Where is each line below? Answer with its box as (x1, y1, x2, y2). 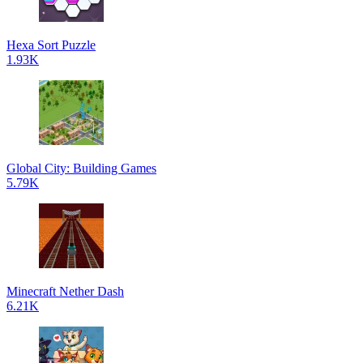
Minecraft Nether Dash (6, 284, 124, 298)
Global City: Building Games (6, 161, 156, 175)
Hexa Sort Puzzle (6, 38, 96, 52)
